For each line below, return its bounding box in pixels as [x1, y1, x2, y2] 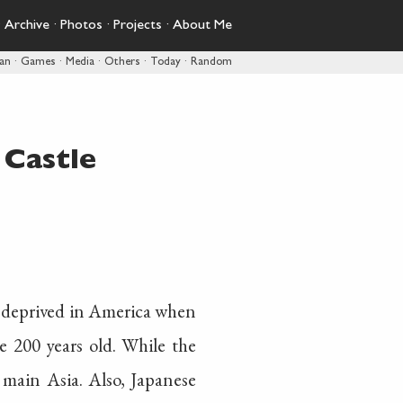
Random [191, 57, 232, 68]
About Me [173, 19, 232, 33]
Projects [113, 19, 162, 33]
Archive [4, 19, 49, 33]
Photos [60, 19, 103, 33]
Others [104, 57, 140, 68]
